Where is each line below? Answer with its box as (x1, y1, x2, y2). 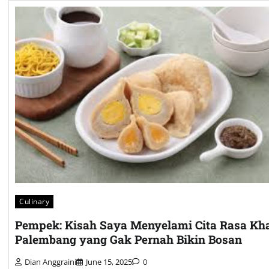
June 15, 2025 (86, 256, 132, 267)
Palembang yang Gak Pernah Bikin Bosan (15, 232, 242, 247)
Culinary (19, 196, 49, 207)
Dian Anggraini (25, 256, 76, 267)
